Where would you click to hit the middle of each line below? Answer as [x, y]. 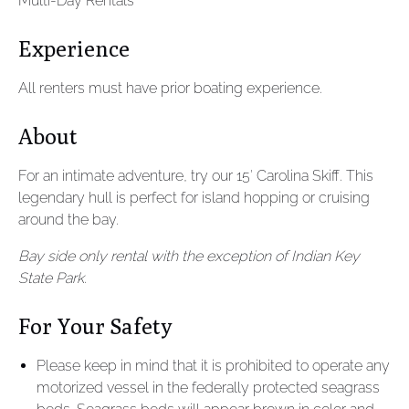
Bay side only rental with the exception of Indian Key [189, 256]
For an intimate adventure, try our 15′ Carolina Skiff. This [196, 176]
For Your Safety [95, 326]
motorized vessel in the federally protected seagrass [208, 388]
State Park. [52, 278]
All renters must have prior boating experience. [170, 88]
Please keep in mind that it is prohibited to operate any [213, 366]
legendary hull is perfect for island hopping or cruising [194, 198]
